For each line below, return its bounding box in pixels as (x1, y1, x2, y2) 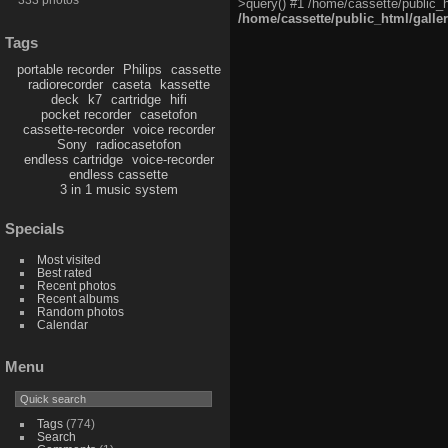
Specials (5, 219, 64, 237)
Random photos (36, 304, 124, 318)
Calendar (36, 317, 88, 331)
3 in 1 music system (59, 181, 178, 197)
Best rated (36, 265, 92, 279)
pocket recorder (40, 106, 131, 122)
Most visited (36, 252, 101, 266)
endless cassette (69, 166, 169, 182)
